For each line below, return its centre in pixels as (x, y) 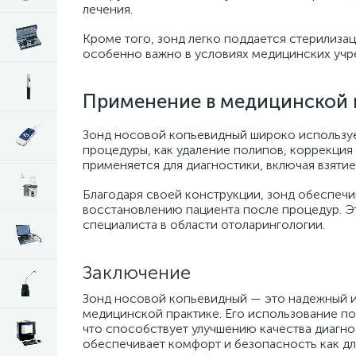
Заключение (137, 272)
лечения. (108, 9)
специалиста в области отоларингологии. (204, 224)
